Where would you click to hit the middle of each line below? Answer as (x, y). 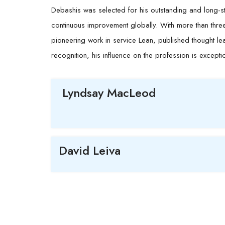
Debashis (66, 10)
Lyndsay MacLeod (109, 92)
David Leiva (90, 150)
